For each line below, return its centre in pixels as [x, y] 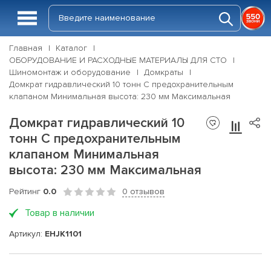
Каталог [71, 48]
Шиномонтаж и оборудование [70, 72]
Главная [26, 48]
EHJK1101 [63, 233]
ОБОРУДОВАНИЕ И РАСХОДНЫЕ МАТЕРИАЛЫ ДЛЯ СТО [118, 60]
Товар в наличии [60, 213]
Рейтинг [26, 191]
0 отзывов [143, 191]
